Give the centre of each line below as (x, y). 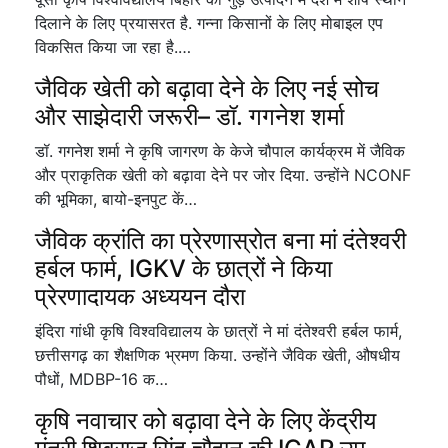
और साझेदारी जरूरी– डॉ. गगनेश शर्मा (189, 116)
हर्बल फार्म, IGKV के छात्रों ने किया (183, 268)
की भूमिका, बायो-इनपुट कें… (116, 199)
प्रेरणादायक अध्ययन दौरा (140, 296)
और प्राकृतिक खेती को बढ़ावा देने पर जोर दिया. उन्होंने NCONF (223, 175)
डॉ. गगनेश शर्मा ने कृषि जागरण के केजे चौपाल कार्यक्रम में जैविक (220, 151)
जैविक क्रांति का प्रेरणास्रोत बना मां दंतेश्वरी (220, 240)
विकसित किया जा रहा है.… (113, 47)
